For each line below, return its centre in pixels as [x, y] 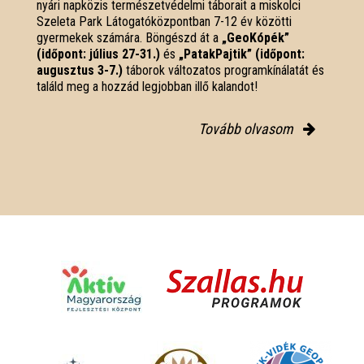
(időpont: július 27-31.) [100, 54]
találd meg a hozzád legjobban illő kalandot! [147, 86]
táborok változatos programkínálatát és [223, 70]
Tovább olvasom [247, 128]
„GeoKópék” [256, 37]
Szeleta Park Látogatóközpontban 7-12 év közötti [164, 21]
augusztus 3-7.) [80, 70]
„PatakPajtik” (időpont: [242, 54]
